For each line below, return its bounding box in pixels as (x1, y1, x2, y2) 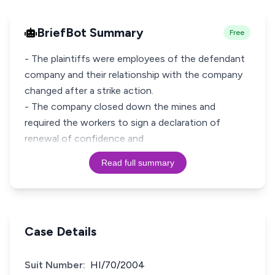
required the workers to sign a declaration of (25, 117, 220, 128)
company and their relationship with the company (25, 69, 242, 80)
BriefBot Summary (37, 25, 144, 40)
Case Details (25, 224, 96, 239)
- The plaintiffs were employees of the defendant (25, 53, 245, 64)
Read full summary (101, 158, 174, 168)
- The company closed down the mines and (25, 101, 215, 112)
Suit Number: (25, 259, 85, 271)
